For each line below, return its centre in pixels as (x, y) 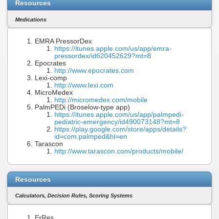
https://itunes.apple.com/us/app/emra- (113, 49)
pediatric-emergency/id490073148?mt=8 (117, 122)
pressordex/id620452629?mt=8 (103, 56)
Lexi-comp (51, 78)
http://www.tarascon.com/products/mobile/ (119, 152)
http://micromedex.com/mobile (101, 100)
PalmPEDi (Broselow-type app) (82, 108)
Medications (31, 19)
